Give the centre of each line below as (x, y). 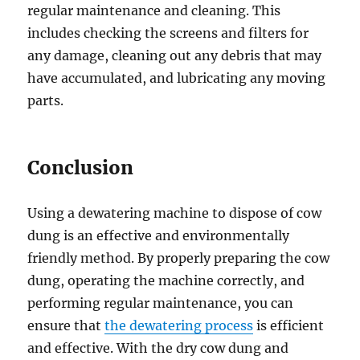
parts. (46, 101)
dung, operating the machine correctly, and (166, 281)
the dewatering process (179, 326)
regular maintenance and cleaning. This (154, 11)
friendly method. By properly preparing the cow (179, 258)
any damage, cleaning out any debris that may (175, 56)
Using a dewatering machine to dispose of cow (175, 213)
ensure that (66, 326)
